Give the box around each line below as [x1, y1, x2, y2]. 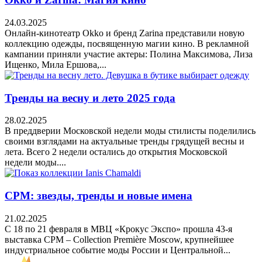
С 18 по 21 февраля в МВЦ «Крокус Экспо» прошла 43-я [5, 223, 232, 234]
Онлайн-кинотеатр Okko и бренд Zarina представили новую [5, 27, 244, 38]
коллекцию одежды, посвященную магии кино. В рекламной [5, 38, 249, 49]
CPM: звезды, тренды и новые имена [5, 189, 192, 202]
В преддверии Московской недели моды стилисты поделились [5, 126, 256, 136]
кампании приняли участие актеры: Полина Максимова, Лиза [5, 49, 253, 59]
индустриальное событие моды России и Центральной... [5, 244, 230, 255]
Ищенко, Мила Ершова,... [5, 59, 106, 70]
